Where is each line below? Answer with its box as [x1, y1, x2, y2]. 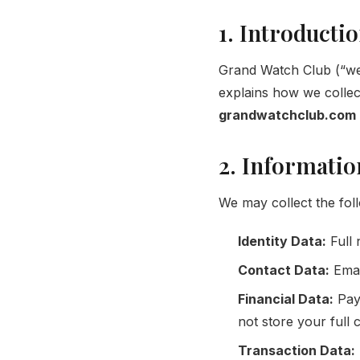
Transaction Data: [238, 342, 355, 358]
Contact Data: [238, 261, 329, 278]
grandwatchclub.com [219, 106, 356, 123]
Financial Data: [238, 290, 333, 307]
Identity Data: [238, 232, 326, 249]
